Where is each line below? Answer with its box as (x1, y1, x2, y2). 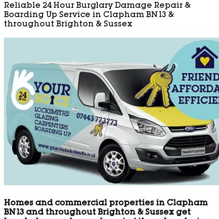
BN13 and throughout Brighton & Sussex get (4, 209, 191, 217)
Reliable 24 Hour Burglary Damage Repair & (4, 2, 191, 11)
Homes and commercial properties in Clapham (4, 199, 208, 208)
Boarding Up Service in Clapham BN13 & (4, 12, 174, 20)
